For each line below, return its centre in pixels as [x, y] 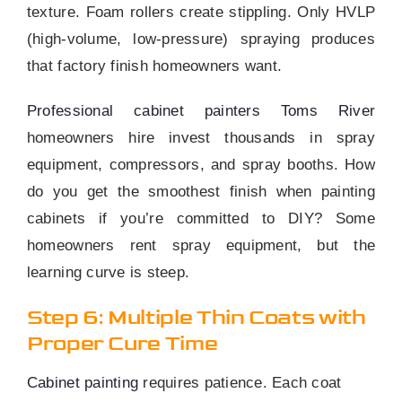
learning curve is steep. [108, 273]
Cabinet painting [85, 383]
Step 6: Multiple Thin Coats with [196, 318]
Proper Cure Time [122, 344]
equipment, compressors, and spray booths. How [201, 165]
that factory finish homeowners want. [154, 66]
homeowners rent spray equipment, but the [201, 246]
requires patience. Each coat [242, 383]
